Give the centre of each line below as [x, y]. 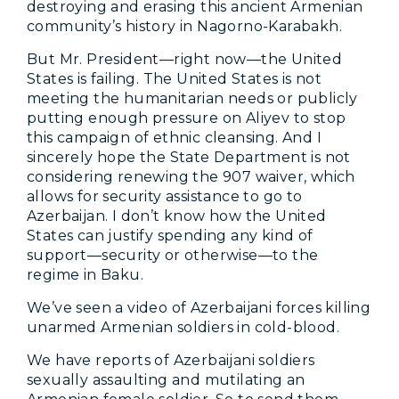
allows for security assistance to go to [165, 196]
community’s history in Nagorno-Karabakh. [184, 26]
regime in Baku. [85, 274]
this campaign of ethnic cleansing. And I [174, 137]
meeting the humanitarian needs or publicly [192, 98]
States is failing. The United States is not [175, 78]
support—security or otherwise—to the [173, 255]
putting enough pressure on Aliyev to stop [187, 118]
